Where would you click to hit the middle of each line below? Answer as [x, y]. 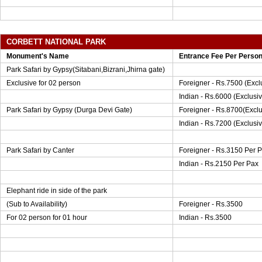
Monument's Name [38, 56]
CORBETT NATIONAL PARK [56, 42]
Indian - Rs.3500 [205, 218]
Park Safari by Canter [40, 150]
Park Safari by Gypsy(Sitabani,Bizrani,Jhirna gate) [86, 70]
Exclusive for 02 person [44, 83]
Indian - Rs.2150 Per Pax [219, 164]
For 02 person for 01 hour [47, 218]
